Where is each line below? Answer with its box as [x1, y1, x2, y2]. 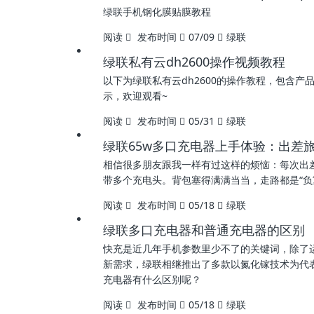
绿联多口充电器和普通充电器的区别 [103, 221, 305, 238]
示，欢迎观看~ [103, 89, 168, 102]
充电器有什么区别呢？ [103, 273, 201, 286]
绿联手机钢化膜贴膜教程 [103, 5, 211, 18]
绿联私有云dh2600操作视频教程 [103, 53, 285, 70]
